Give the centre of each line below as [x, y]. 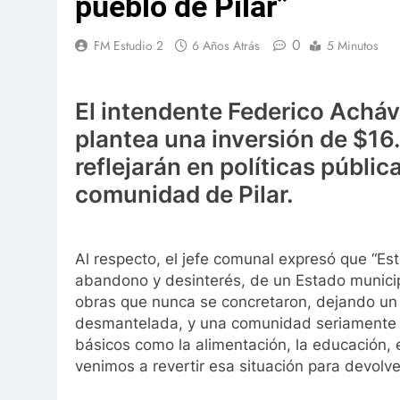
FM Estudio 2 [129, 46]
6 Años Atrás [226, 46]
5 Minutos [353, 46]
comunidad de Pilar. [184, 194]
